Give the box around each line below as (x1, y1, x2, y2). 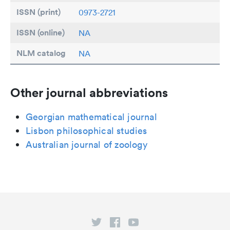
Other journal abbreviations (10, 85, 168, 100)
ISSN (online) (16, 27, 65, 38)
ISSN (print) (16, 7, 61, 17)
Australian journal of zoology (26, 139, 147, 150)
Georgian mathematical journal (26, 111, 157, 123)
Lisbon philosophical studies (26, 125, 147, 137)
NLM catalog (16, 48, 66, 59)
